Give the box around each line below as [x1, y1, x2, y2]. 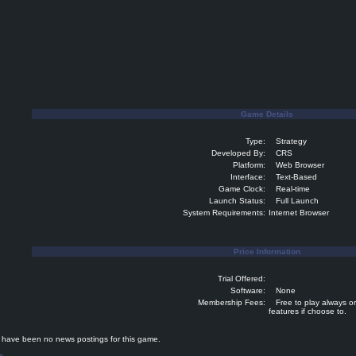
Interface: [230, 172, 265, 181]
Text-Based [269, 172, 317, 181]
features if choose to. [269, 307, 346, 315]
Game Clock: [219, 184, 265, 193]
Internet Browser [269, 208, 329, 217]
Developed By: [211, 149, 265, 157]
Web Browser [269, 161, 324, 169]
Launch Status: [209, 196, 265, 205]
